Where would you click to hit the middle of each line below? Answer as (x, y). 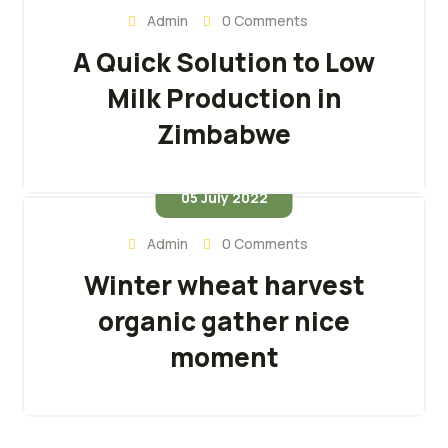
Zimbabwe (224, 134)
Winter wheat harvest (224, 284)
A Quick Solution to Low (224, 62)
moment (224, 356)
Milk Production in (224, 98)
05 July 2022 (224, 197)
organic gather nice (224, 320)
